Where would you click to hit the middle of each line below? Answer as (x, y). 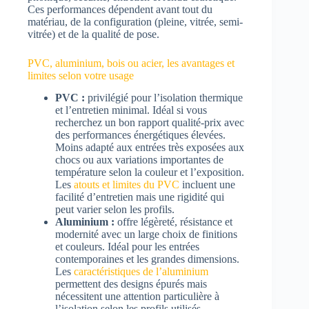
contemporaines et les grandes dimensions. (147, 259)
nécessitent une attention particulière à (137, 297)
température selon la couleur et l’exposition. (150, 172)
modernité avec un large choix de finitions (146, 235)
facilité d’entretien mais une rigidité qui (140, 197)
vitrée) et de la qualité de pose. (93, 34)
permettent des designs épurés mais (131, 284)
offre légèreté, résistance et (173, 222)
